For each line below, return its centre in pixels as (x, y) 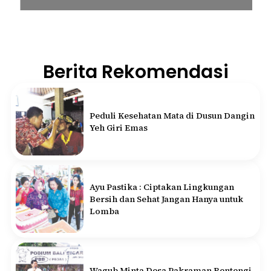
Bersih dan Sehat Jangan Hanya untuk (166, 199)
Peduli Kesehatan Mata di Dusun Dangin (172, 115)
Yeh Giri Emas (119, 127)
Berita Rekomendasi (135, 72)
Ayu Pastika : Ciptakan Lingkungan (162, 187)
